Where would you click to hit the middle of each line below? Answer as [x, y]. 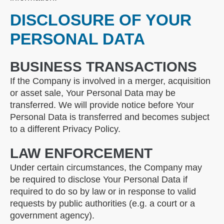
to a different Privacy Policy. [65, 129]
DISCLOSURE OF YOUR [101, 20]
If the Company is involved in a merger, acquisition [110, 81]
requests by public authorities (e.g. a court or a [102, 203]
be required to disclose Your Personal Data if [99, 179]
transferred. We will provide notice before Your [102, 105]
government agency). [52, 215]
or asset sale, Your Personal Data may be [93, 93]
